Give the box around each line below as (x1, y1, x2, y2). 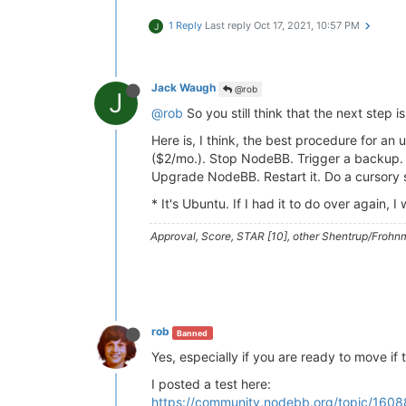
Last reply (205, 19, 254, 33)
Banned (177, 327, 208, 338)
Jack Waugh (151, 81, 216, 95)
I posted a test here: (151, 376, 271, 392)
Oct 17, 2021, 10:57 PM (254, 19, 360, 33)
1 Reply (169, 19, 202, 33)
